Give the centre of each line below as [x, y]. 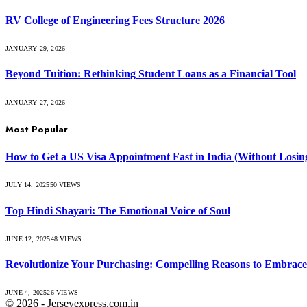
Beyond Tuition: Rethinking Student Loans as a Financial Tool [151, 74]
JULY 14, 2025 [28, 185]
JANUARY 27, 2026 [36, 102]
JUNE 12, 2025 [28, 238]
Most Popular [37, 129]
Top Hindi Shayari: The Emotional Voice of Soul [118, 210]
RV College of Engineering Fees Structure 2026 [115, 20]
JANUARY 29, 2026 [36, 49]
